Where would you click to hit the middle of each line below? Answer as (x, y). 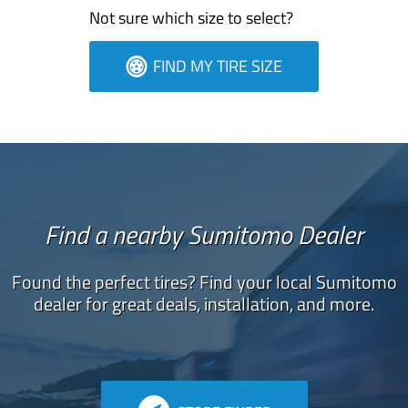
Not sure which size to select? (191, 18)
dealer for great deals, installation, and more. (204, 304)
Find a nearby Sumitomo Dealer (204, 235)
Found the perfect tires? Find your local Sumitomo (204, 282)
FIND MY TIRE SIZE (218, 66)
